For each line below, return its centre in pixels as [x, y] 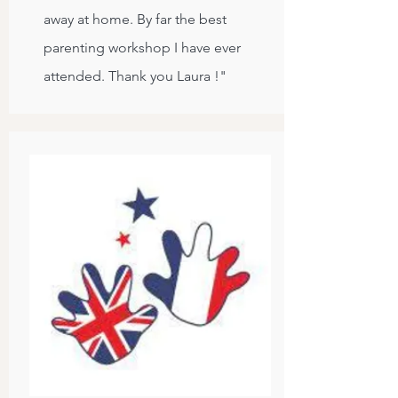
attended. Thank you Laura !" [135, 76]
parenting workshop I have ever [142, 48]
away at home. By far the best [135, 19]
